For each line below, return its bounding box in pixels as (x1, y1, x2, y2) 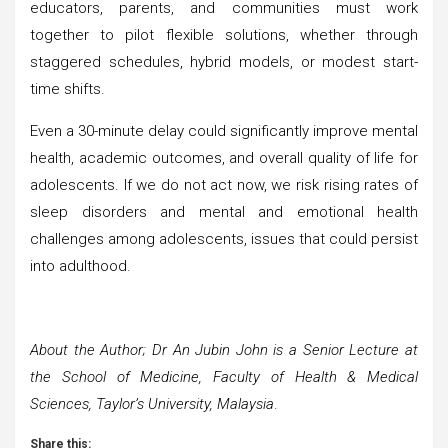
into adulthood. (30, 256, 131, 275)
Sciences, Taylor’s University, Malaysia (30, 394, 274, 413)
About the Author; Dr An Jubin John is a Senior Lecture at (30, 340, 418, 359)
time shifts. (30, 79, 105, 98)
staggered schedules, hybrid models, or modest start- (30, 52, 418, 71)
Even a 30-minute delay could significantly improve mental (30, 121, 418, 140)
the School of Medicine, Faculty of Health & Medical (30, 367, 418, 386)
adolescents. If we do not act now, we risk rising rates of (30, 175, 418, 194)
